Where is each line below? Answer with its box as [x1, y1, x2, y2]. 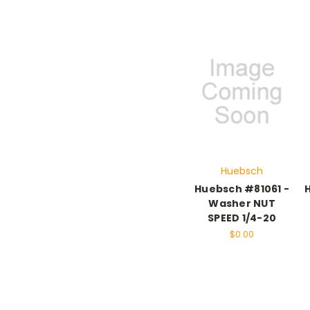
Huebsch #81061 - [194, 182, 290, 197]
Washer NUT [208, 197, 275, 211]
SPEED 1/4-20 [208, 211, 277, 226]
